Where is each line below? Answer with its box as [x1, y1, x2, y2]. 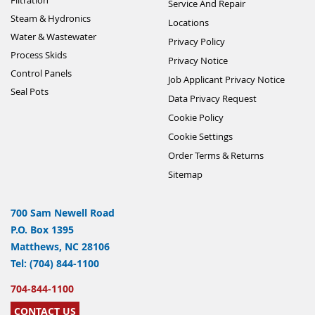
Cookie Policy [168, 110, 224, 124]
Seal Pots [11, 84, 49, 98]
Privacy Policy [168, 34, 225, 48]
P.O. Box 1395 [11, 222, 74, 236]
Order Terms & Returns [168, 148, 264, 162]
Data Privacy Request [168, 91, 257, 105]
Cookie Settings [168, 129, 233, 143]
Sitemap [168, 167, 202, 181]
